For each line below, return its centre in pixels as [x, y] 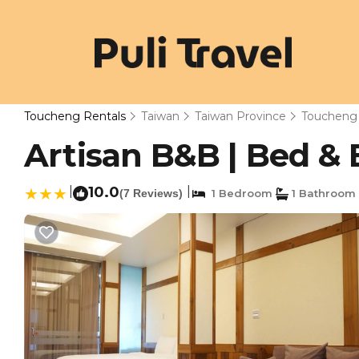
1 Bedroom [239, 193]
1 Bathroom [322, 193]
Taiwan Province [240, 116]
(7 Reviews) [151, 193]
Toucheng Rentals [77, 116]
